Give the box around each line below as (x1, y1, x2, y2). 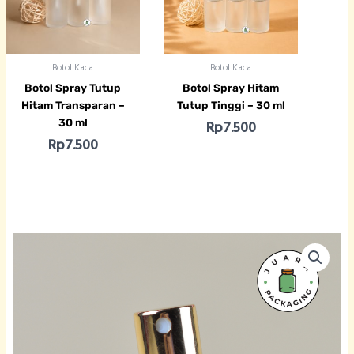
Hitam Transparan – (21, 98, 125, 111)
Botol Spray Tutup (24, 81, 122, 94)
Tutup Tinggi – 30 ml (176, 98, 285, 111)
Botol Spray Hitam (183, 81, 280, 94)
